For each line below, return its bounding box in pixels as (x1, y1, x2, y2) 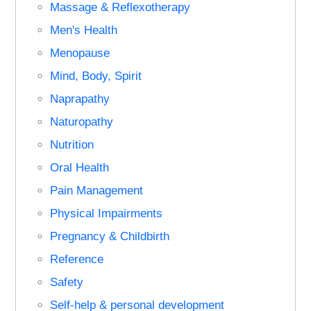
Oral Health (50, 160, 110, 174)
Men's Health (50, 23, 118, 37)
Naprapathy (50, 92, 110, 106)
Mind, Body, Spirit (50, 69, 142, 83)
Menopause (50, 46, 110, 60)
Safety (50, 275, 84, 289)
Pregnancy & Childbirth (50, 229, 170, 243)
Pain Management (50, 183, 144, 197)
